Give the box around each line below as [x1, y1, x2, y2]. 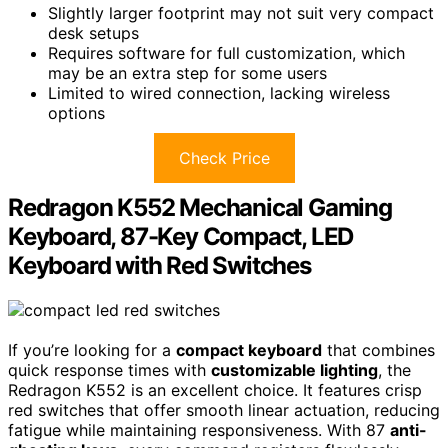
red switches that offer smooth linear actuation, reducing [8, 400, 440, 421]
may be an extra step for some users [48, 63, 327, 84]
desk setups [48, 23, 139, 44]
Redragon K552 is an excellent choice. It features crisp [8, 380, 422, 401]
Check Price [178, 148, 270, 169]
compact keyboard [176, 340, 322, 361]
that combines [322, 340, 435, 361]
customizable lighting [211, 360, 378, 381]
